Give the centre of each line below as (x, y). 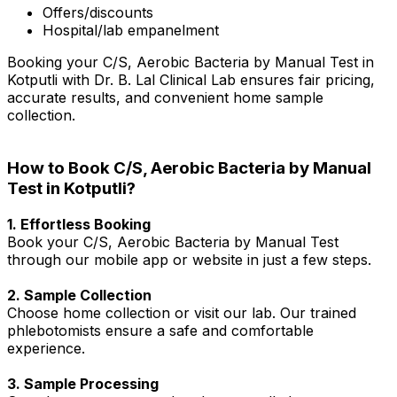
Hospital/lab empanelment (131, 30)
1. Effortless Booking (79, 225)
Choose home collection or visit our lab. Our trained (182, 313)
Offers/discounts (98, 12)
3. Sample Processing (83, 384)
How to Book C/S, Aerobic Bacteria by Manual (189, 168)
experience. (46, 349)
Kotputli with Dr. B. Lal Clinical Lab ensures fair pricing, (191, 79)
